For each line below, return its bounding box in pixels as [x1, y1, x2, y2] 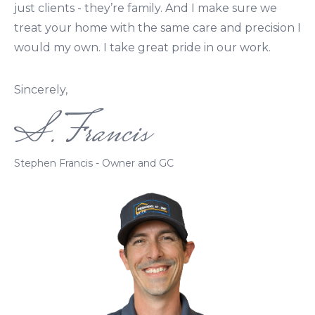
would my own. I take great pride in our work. [14, 41, 271, 54]
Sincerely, [14, 83, 67, 96]
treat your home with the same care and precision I [14, 21, 301, 34]
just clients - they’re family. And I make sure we [14, 1, 277, 15]
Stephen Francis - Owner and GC [14, 157, 174, 169]
